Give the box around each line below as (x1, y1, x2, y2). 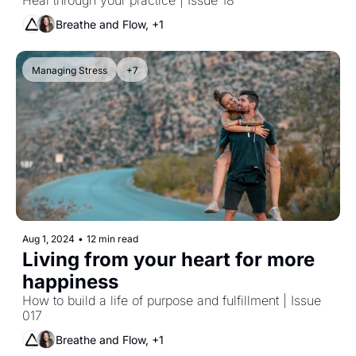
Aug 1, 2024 (22, 233, 75, 246)
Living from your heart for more (22, 248, 315, 272)
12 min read (87, 233, 138, 246)
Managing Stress (32, 64, 107, 77)
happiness (22, 270, 118, 294)
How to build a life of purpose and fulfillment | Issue (22, 292, 321, 309)
